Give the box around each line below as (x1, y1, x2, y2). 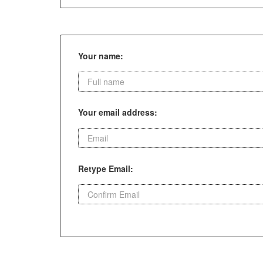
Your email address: (78, 106, 157, 118)
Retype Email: (78, 163, 133, 174)
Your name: (78, 50, 123, 62)
